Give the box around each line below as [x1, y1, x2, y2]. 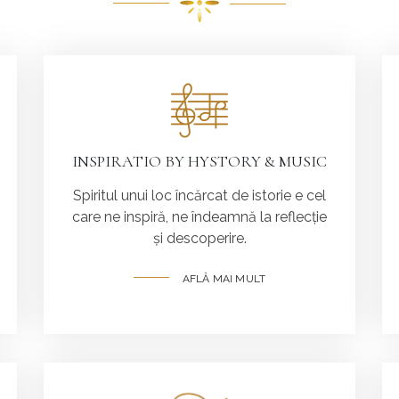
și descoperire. [152, 229, 247, 247]
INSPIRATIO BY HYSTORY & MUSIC [72, 151, 327, 171]
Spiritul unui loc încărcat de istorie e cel [73, 186, 326, 204]
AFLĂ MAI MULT [182, 272, 266, 285]
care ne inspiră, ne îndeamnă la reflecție [72, 208, 327, 225]
